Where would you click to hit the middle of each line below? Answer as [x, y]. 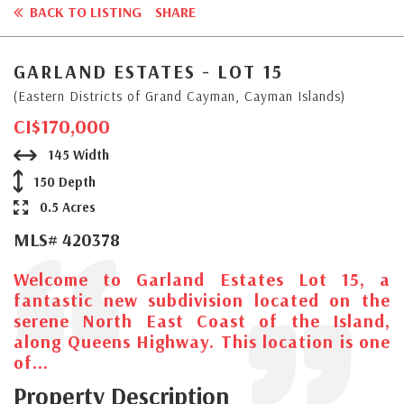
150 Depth [63, 181]
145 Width [77, 154]
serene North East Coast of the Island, [202, 320]
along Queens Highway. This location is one [202, 341]
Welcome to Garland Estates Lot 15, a [202, 279]
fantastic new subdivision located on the [202, 299]
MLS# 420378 [67, 239]
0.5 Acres [66, 207]
